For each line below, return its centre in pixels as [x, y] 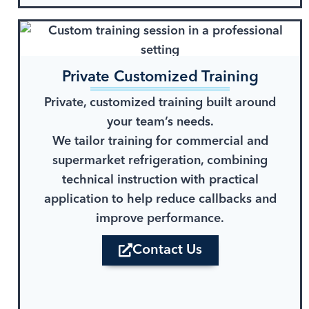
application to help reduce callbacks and [160, 200]
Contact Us [167, 251]
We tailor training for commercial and [160, 142]
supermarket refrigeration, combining [160, 161]
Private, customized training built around [160, 103]
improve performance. [160, 219]
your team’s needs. [160, 122]
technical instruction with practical [160, 180]
